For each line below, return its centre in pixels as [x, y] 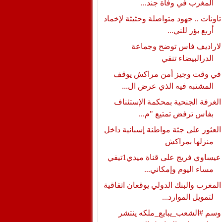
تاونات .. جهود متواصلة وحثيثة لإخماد [162, 19]
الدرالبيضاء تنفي [187, 58]
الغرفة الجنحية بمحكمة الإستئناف [167, 102]
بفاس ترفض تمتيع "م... [176, 114]
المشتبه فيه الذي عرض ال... [167, 86]
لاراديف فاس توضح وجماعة [176, 46]
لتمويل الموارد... [188, 197]
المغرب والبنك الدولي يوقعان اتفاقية [162, 185]
